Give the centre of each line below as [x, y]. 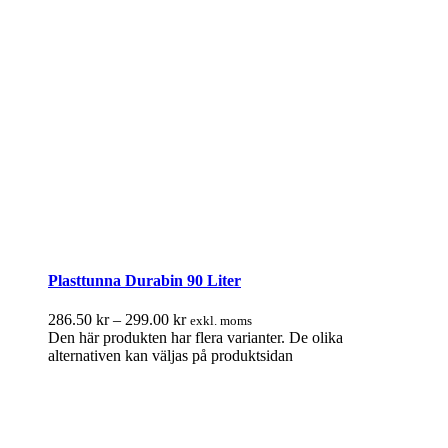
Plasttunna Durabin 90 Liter [144, 281]
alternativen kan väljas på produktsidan [170, 356]
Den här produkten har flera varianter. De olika [195, 338]
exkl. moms [221, 321]
